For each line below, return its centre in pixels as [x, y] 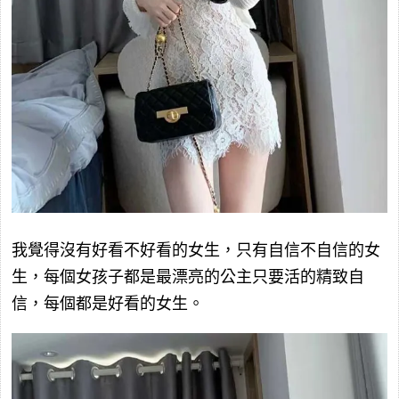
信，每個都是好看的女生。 [108, 304]
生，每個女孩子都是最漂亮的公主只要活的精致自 [188, 277]
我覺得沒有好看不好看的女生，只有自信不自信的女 [196, 251]
